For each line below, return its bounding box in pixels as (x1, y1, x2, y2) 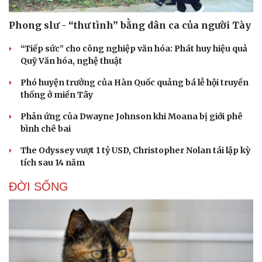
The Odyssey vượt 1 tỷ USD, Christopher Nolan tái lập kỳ (20, 145, 250, 156)
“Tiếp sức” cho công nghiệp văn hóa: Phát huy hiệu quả (20, 43, 247, 54)
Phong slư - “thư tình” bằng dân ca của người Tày (9, 19, 251, 32)
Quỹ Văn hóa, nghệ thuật (20, 56, 122, 67)
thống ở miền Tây (20, 89, 93, 101)
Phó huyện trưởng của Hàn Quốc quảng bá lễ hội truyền (20, 77, 249, 88)
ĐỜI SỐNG (9, 180, 68, 194)
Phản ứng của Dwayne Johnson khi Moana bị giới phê (20, 111, 243, 122)
